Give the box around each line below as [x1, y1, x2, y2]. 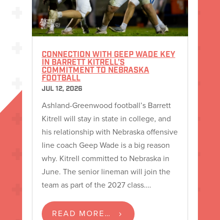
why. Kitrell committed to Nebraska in [41, 153, 169, 164]
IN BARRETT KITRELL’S [41, 59, 125, 67]
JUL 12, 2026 [41, 85, 82, 93]
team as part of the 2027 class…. [41, 179, 151, 191]
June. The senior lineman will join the [41, 166, 170, 177]
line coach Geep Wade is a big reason [41, 139, 170, 151]
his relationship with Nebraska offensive [41, 126, 178, 137]
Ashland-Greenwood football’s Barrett [41, 100, 171, 111]
